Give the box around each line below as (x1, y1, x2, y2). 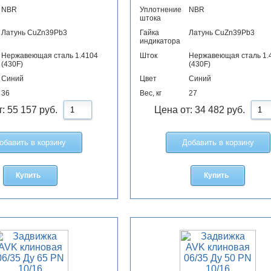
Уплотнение (139, 5, 181, 15)
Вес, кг (139, 89, 162, 98)
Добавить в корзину (181, 138, 254, 148)
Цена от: (154, 105, 195, 116)
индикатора (139, 37, 180, 46)
